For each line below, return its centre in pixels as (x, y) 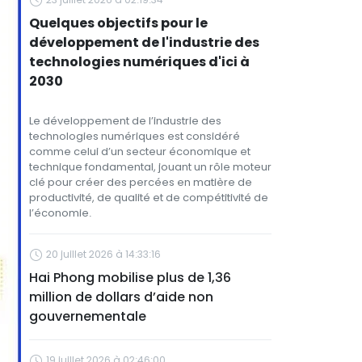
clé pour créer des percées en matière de (141, 182)
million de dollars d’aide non (121, 297)
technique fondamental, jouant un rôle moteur (150, 167)
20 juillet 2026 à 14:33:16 (103, 254)
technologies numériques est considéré (135, 136)
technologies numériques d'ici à (139, 62)
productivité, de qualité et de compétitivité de (149, 198)
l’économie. (60, 213)
